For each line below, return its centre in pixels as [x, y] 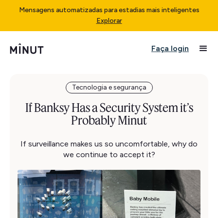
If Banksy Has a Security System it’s [109, 108]
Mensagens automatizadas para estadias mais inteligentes [109, 10]
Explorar [109, 21]
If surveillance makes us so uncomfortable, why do [109, 144]
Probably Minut [109, 120]
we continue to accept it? [109, 154]
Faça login [170, 48]
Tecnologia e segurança [109, 87]
